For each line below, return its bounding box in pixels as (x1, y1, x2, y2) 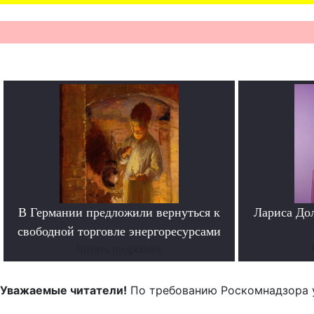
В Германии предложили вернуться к (18, 205, 220, 220)
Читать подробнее (76, 243, 163, 256)
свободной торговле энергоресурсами (18, 224, 221, 239)
